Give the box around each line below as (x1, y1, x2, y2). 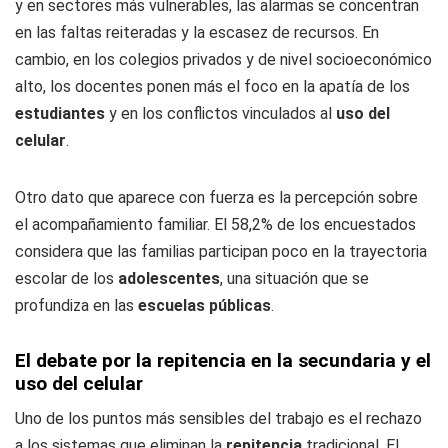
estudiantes (15, 104, 105, 123)
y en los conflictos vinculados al (105, 104, 336, 123)
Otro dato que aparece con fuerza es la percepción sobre (15, 188, 418, 207)
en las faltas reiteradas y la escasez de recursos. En (15, 23, 379, 42)
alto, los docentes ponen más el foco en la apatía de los (15, 77, 410, 96)
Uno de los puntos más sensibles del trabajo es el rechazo (15, 409, 422, 428)
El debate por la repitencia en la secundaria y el (15, 349, 431, 372)
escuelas (134, 296, 205, 315)
